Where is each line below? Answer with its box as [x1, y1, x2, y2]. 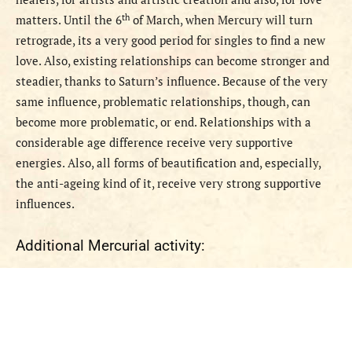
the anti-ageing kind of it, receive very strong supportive [16, 175, 321, 192]
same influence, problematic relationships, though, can [16, 93, 310, 110]
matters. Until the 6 [16, 12, 122, 28]
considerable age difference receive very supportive [16, 134, 293, 151]
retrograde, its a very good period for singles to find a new [16, 32, 325, 49]
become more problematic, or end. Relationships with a [16, 114, 311, 130]
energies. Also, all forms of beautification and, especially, [16, 155, 321, 171]
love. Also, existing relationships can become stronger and [16, 53, 329, 69]
